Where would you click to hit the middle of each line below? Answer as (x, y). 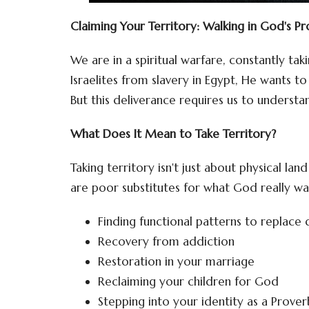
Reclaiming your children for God (188, 281)
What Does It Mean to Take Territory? (173, 133)
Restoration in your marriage (176, 261)
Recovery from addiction (166, 241)
